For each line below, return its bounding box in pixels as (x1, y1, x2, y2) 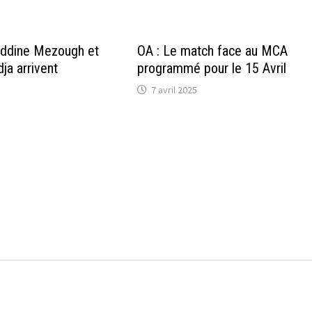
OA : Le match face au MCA (136, 42, 288, 59)
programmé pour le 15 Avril (136, 59, 290, 77)
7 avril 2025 (150, 83, 197, 96)
